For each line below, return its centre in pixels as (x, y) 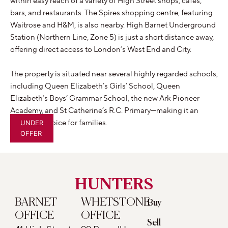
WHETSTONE (116, 203)
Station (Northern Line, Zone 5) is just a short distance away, (112, 38)
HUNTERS (114, 186)
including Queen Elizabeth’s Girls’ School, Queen (95, 87)
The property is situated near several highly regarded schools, (114, 74)
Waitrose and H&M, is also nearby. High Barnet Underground (113, 25)
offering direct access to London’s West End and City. (101, 50)
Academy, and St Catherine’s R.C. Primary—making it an (104, 111)
